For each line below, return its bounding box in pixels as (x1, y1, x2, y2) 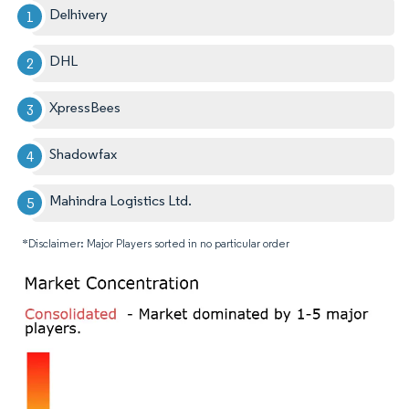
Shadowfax (49, 144, 118, 163)
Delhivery (49, 5, 109, 23)
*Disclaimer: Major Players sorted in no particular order (22, 236, 289, 250)
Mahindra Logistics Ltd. (49, 191, 193, 209)
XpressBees (49, 98, 121, 116)
